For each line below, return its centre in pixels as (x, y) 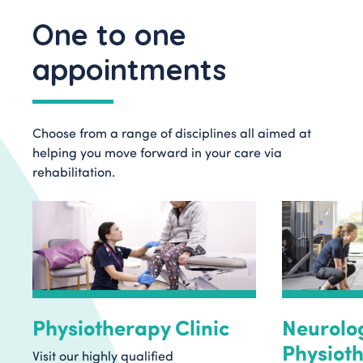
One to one (109, 34)
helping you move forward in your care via (157, 152)
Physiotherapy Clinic (131, 327)
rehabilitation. (74, 171)
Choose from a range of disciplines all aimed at (172, 132)
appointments (129, 69)
